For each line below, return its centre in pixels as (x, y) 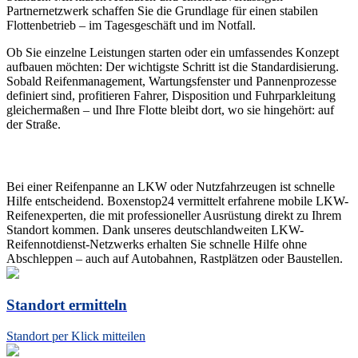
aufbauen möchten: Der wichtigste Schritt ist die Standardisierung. (173, 67)
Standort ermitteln (67, 305)
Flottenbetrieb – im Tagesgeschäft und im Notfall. (131, 26)
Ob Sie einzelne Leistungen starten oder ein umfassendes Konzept (173, 53)
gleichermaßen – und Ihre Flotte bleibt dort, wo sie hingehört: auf (170, 110)
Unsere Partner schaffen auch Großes (128, 156)
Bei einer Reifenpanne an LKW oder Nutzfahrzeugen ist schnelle (171, 186)
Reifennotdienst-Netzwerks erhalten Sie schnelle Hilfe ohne (157, 244)
